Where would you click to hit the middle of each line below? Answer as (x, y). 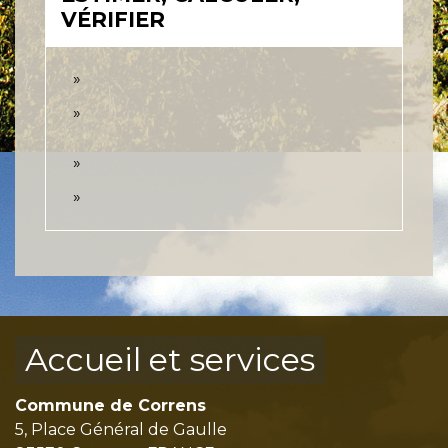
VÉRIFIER (113, 20)
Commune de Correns (110, 406)
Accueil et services (170, 360)
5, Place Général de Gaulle (121, 430)
